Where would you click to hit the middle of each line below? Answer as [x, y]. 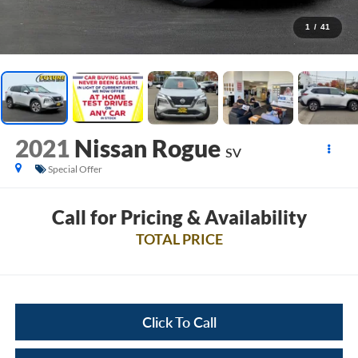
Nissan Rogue [147, 148]
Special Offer [75, 169]
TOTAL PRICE [179, 239]
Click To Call [179, 322]
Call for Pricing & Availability [179, 217]
